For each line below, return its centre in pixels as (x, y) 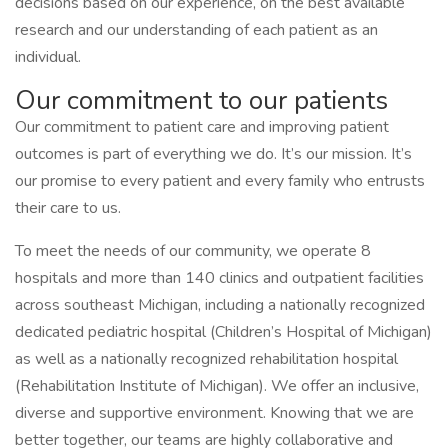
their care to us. (68, 208)
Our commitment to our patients (201, 100)
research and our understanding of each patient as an (196, 30)
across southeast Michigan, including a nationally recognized (220, 305)
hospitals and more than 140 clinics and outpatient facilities (219, 278)
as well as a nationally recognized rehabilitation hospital (206, 359)
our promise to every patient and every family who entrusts (220, 181)
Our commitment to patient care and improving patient (202, 127)
